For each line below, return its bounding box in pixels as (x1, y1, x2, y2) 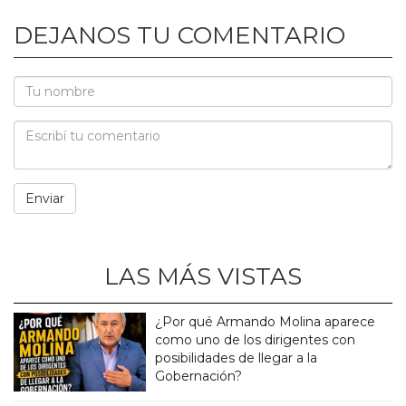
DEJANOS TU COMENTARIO (14, 21, 345, 51)
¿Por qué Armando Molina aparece (155, 314, 376, 331)
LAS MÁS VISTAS (104, 262, 302, 292)
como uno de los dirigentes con (155, 332, 356, 349)
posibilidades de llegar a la (155, 350, 318, 367)
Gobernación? (155, 368, 243, 385)
